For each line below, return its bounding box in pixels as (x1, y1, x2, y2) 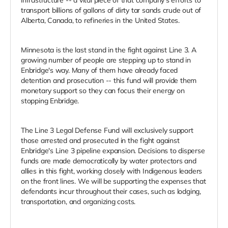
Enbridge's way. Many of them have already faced (21, 65, 178, 75)
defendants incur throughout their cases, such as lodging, (21, 186, 202, 196)
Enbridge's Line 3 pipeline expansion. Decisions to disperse (21, 146, 205, 155)
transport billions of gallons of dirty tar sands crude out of (21, 5, 202, 15)
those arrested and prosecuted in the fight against (21, 135, 180, 145)
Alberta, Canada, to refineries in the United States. (21, 15, 180, 25)
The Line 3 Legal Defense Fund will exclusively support (21, 125, 193, 135)
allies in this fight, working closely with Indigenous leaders (21, 166, 203, 176)
